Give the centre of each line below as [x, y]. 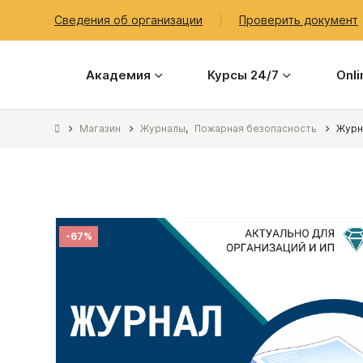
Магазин [100, 128]
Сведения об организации [128, 20]
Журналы [163, 128]
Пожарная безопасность [256, 128]
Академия [118, 75]
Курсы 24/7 [243, 75]
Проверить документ [299, 20]
